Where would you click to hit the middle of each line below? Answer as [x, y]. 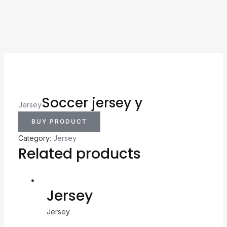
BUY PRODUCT [59, 121]
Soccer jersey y [92, 103]
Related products [79, 154]
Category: [35, 138]
